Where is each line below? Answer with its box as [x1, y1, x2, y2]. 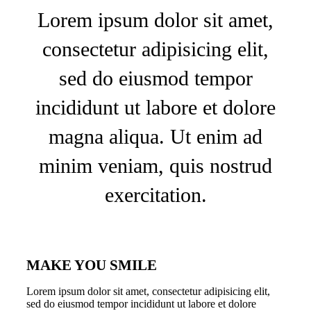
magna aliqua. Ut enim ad [49, 125, 262, 149]
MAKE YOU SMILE [26, 257, 157, 274]
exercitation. [104, 183, 207, 207]
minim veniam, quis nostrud [39, 154, 272, 178]
